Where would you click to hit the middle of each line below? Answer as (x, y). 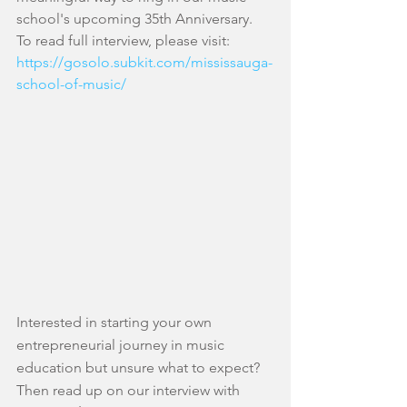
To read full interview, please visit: (125, 40)
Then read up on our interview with (130, 391)
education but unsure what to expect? (140, 368)
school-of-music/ (71, 84)
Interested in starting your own (116, 323)
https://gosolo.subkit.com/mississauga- (144, 62)
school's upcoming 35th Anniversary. (136, 19)
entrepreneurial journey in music (122, 345)
